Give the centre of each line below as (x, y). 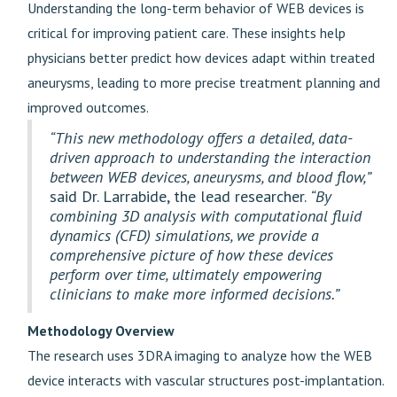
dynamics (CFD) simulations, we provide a (184, 235)
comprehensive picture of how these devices (191, 255)
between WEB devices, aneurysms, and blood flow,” (210, 177)
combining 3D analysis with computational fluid (206, 216)
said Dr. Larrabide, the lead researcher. (180, 196)
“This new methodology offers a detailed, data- (201, 138)
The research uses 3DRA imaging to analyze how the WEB (200, 355)
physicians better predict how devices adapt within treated (201, 58)
